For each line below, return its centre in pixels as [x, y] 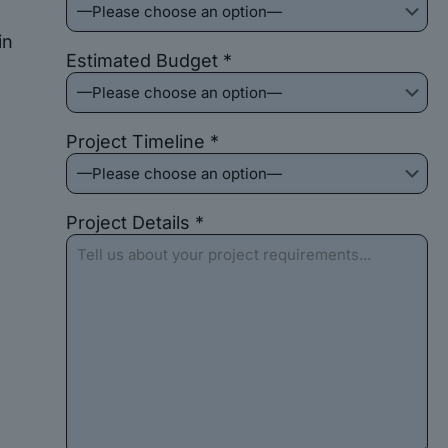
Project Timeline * [142, 141]
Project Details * [134, 222]
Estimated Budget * [148, 60]
